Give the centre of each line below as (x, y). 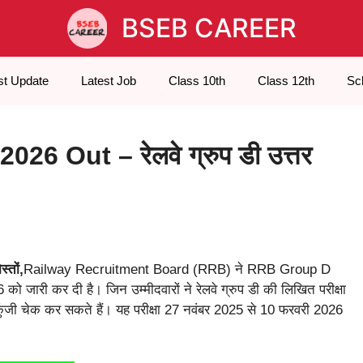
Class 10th (196, 81)
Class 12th (286, 81)
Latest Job (108, 81)
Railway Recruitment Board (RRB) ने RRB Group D (177, 270)
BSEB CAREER (209, 28)
